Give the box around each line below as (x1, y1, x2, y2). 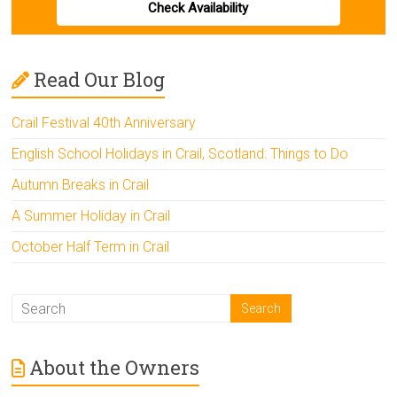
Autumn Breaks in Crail (12, 176, 150, 194)
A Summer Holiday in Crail (12, 207, 171, 225)
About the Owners (29, 354, 200, 381)
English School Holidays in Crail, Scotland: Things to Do (12, 145, 349, 163)
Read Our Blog (34, 66, 166, 93)
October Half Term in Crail (12, 238, 170, 256)
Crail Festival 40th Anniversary (12, 114, 197, 132)
